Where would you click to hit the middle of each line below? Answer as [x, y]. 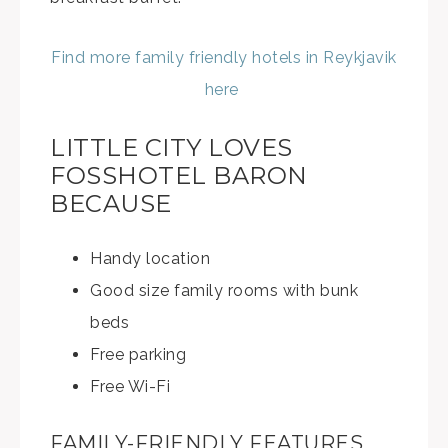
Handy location [150, 258]
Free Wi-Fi [130, 386]
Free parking [138, 354]
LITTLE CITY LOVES [171, 147]
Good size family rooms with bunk [224, 290]
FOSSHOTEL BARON [179, 175]
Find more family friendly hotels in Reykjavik [224, 57]
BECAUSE [111, 203]
